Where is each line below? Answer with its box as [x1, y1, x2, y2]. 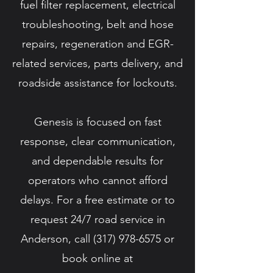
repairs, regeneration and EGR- [21, 37, 174, 51]
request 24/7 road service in [30, 213, 165, 226]
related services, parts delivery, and [12, 57, 183, 70]
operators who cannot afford [27, 174, 168, 187]
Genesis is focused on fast [34, 115, 161, 129]
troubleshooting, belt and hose [21, 18, 174, 31]
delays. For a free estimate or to [20, 193, 175, 207]
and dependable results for [32, 154, 163, 168]
